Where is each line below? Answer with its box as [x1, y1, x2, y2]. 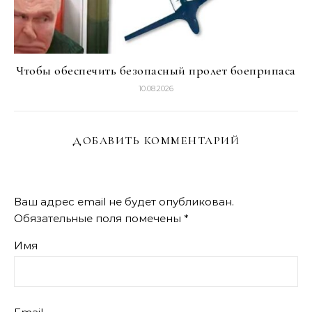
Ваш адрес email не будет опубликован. [14, 195, 234, 208]
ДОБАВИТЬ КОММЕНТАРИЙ [72, 134, 240, 148]
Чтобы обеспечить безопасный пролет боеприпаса [16, 63, 296, 78]
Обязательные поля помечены [14, 212, 184, 225]
